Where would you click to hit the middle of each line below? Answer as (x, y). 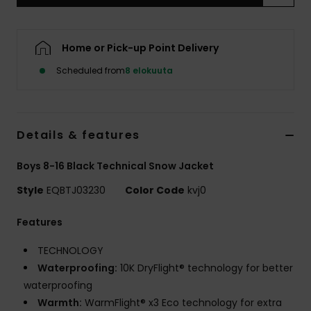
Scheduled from (91, 71)
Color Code (155, 191)
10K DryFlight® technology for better (205, 268)
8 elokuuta (149, 71)
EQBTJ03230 (76, 191)
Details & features (78, 135)
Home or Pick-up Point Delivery (140, 48)
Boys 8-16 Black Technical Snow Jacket (115, 166)
